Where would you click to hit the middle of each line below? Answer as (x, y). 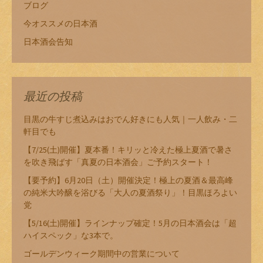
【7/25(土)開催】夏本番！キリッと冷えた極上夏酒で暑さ (128, 150)
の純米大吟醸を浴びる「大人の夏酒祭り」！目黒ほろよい (130, 193)
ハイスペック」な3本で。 (71, 236)
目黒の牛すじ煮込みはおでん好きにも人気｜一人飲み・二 (130, 119)
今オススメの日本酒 (60, 24)
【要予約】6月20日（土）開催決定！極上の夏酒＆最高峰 (128, 181)
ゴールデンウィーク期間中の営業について (102, 254)
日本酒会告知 (48, 42)
